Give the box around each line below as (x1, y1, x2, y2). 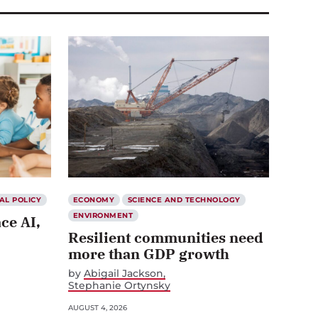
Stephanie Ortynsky (67, 278, 170, 292)
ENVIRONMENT (73, 210, 133, 220)
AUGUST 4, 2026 (67, 302, 127, 312)
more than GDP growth (67, 243, 229, 263)
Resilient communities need (67, 227, 263, 247)
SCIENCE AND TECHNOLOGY (127, 194, 241, 204)
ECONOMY (73, 194, 115, 204)
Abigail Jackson (83, 266, 163, 280)
